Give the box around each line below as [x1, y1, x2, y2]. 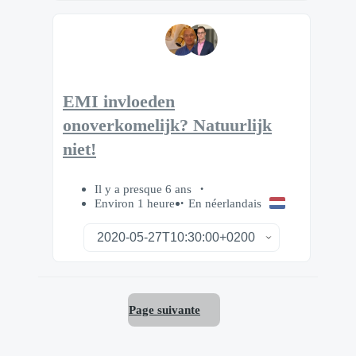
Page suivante [129, 302, 200, 316]
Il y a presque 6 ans [95, 182, 195, 196]
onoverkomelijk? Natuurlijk [63, 115, 272, 135]
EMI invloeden [63, 91, 175, 111]
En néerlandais [188, 196, 261, 211]
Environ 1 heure [95, 196, 175, 211]
